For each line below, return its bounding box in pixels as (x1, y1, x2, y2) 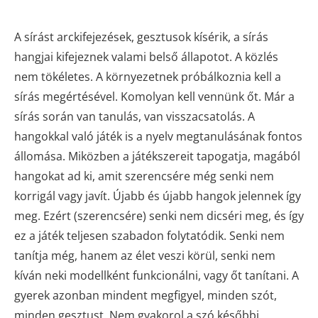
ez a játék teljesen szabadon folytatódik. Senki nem (14, 227, 285, 243)
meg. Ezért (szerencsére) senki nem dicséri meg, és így (14, 207, 304, 224)
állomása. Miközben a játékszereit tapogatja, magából (14, 148, 300, 164)
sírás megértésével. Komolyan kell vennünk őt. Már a (14, 88, 295, 104)
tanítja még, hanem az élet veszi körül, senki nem (14, 247, 275, 263)
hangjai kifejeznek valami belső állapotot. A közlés (14, 48, 278, 65)
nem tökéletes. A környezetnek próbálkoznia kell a (14, 68, 281, 84)
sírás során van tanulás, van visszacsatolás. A (14, 108, 255, 124)
